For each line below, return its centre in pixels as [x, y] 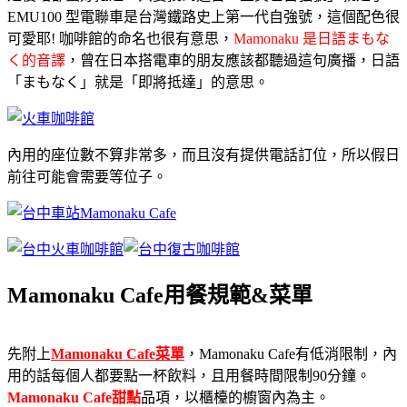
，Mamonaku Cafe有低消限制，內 [291, 353]
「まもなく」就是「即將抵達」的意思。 [138, 82]
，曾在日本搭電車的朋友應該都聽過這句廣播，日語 [233, 60]
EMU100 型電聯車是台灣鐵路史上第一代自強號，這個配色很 [203, 16]
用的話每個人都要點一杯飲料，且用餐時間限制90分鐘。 [189, 375]
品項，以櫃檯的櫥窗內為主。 [235, 397]
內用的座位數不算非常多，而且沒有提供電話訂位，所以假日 [203, 154]
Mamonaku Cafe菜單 [118, 353]
